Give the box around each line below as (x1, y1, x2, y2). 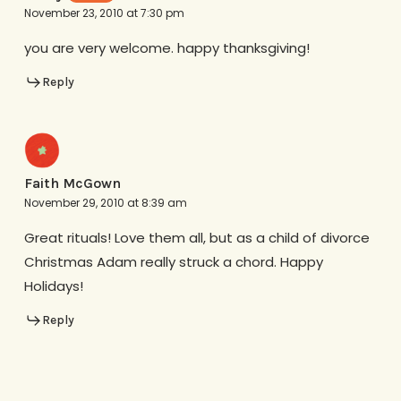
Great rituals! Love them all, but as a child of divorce (23, 227, 370, 247)
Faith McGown (23, 174, 121, 192)
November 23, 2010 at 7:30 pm (23, 5, 184, 21)
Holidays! (23, 276, 83, 295)
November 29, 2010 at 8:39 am (23, 194, 187, 210)
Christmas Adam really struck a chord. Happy (23, 252, 323, 271)
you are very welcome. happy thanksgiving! (23, 38, 310, 58)
